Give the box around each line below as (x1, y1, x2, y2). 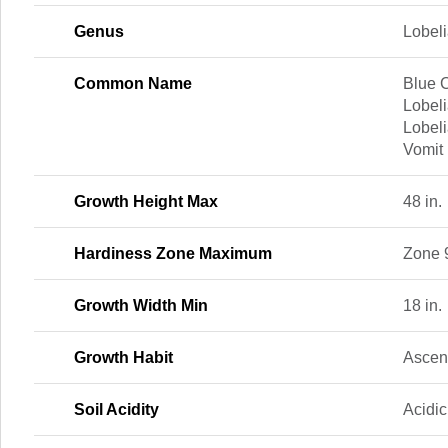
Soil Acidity (74, 401, 159, 418)
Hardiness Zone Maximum (74, 245, 272, 262)
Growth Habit (74, 349, 173, 366)
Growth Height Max (74, 193, 218, 210)
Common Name (74, 75, 192, 92)
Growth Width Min (74, 297, 208, 314)
